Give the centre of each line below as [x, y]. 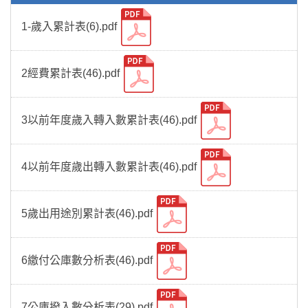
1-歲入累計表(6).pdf [70, 26]
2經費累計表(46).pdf [72, 73]
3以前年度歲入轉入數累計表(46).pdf [110, 120]
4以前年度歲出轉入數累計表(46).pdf [110, 166]
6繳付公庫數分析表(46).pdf [88, 260]
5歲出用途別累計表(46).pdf [88, 213]
